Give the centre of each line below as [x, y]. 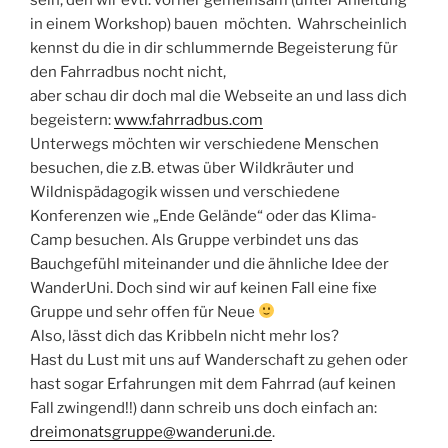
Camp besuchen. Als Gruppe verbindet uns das [194, 239]
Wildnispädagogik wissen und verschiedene [185, 191]
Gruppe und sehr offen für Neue [144, 311]
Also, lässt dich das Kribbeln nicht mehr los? [184, 335]
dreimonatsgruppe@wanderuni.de [151, 431]
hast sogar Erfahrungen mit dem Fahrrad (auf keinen [213, 383]
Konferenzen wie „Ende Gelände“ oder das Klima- [203, 215]
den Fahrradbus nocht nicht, [128, 71]
